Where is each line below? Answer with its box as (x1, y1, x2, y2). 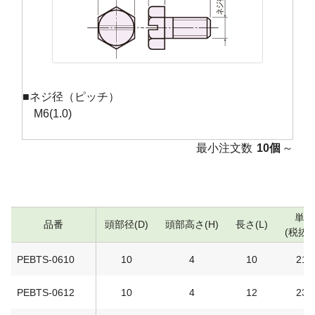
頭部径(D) (105, 219, 148, 231)
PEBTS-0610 (17, 254, 75, 266)
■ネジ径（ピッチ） (22, 91, 120, 103)
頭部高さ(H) (165, 219, 219, 231)
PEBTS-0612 (17, 287, 75, 299)
